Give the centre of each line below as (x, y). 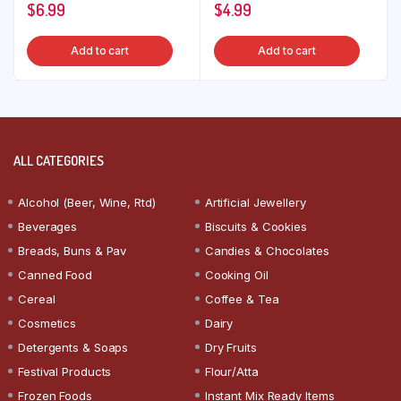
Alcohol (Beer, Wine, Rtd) (87, 202)
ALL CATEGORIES (59, 160)
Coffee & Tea (242, 299)
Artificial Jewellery (255, 202)
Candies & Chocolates (267, 250)
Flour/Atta (231, 371)
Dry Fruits (230, 347)
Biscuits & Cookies (256, 226)
